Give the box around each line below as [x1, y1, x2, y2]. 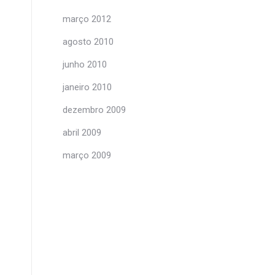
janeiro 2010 [63, 82, 112, 93]
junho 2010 [63, 59, 107, 70]
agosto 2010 [63, 36, 114, 47]
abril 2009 [63, 127, 101, 138]
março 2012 [63, 14, 111, 25]
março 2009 [63, 150, 111, 161]
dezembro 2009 [63, 104, 126, 115]
